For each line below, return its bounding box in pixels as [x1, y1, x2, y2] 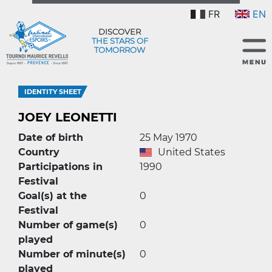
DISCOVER [98, 26, 141, 36]
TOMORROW [94, 44, 145, 55]
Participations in [18, 161, 103, 172]
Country [18, 146, 59, 158]
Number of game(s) [18, 219, 118, 231]
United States [158, 146, 225, 158]
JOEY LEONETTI [18, 110, 117, 124]
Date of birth [18, 132, 83, 143]
